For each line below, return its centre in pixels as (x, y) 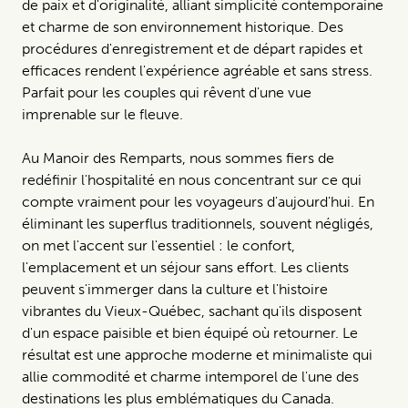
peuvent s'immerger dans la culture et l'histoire (175, 289)
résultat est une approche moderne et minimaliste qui (197, 354)
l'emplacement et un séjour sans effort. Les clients (185, 267)
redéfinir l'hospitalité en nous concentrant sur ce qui (192, 179)
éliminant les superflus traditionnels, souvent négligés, (198, 223)
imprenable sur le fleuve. (102, 114)
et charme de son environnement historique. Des (183, 26)
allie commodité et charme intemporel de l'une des (190, 376)
